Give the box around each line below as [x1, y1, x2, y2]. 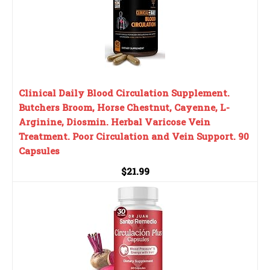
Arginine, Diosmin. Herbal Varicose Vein [19, 115, 210, 128]
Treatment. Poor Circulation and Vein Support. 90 [19, 130, 249, 142]
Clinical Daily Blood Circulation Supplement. [19, 86, 230, 99]
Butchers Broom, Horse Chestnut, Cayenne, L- [19, 101, 230, 113]
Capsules [19, 144, 60, 157]
